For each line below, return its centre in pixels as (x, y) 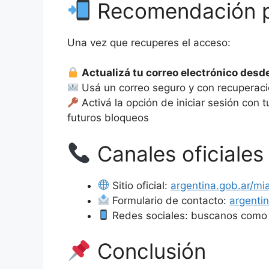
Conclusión (148, 251)
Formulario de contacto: (170, 200)
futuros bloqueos (108, 118)
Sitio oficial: (140, 185)
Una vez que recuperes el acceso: (149, 42)
